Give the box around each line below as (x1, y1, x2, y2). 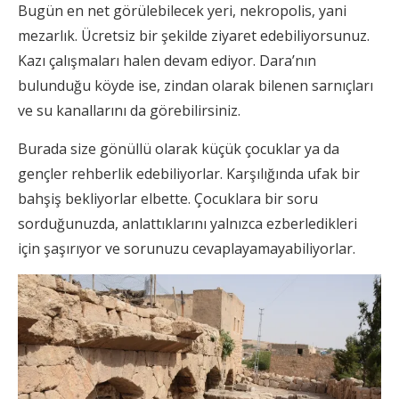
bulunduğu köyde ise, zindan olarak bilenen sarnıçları (18, 75, 373, 95)
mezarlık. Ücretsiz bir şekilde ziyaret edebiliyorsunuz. (18, 25, 370, 45)
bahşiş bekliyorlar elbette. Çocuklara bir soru (18, 188, 318, 208)
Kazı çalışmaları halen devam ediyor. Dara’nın (18, 50, 316, 70)
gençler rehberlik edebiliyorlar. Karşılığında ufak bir (18, 163, 360, 183)
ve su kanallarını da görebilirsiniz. (18, 100, 240, 120)
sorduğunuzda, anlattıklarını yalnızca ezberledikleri (18, 213, 357, 233)
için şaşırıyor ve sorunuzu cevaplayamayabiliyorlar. (18, 238, 355, 258)
